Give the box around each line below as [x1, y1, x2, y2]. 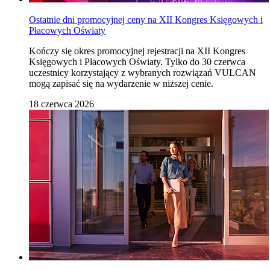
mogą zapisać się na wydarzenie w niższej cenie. [29, 78, 213, 89]
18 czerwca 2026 [29, 98, 94, 109]
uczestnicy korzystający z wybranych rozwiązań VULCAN [29, 67, 256, 78]
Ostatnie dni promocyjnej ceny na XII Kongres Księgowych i [29, 14, 263, 25]
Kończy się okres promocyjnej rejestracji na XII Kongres [29, 45, 245, 56]
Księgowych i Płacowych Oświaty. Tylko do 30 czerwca [29, 56, 245, 67]
